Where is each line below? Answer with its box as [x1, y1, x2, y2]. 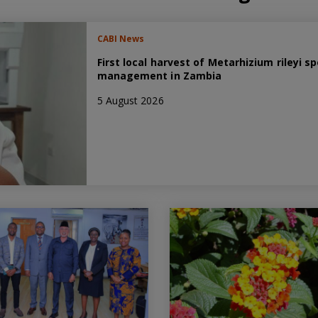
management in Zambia [97, 69, 222, 82]
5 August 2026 [97, 94, 164, 107]
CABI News [97, 33, 145, 45]
